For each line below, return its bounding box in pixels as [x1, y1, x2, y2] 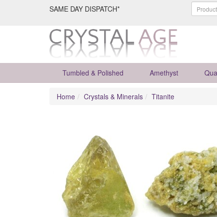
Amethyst [150, 68, 178, 77]
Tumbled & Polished [62, 68, 124, 77]
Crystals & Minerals [84, 92, 143, 101]
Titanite [152, 92, 174, 101]
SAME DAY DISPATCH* [49, 4, 120, 14]
